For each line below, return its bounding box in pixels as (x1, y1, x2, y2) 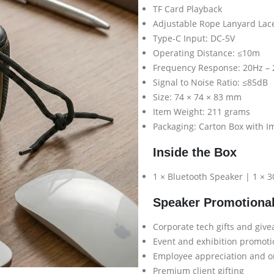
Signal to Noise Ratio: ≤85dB (153, 76, 268, 88)
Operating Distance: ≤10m (153, 46, 260, 59)
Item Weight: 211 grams (153, 105, 250, 117)
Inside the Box (153, 145, 237, 159)
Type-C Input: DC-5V (153, 32, 235, 44)
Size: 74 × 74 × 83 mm (153, 91, 242, 103)
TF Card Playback (153, 2, 222, 15)
